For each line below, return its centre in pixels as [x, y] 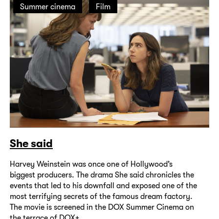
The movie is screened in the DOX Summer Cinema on [102, 207]
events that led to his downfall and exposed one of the [103, 186]
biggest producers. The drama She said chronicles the [102, 175]
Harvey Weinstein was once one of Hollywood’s [91, 164]
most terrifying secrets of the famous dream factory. [101, 197]
